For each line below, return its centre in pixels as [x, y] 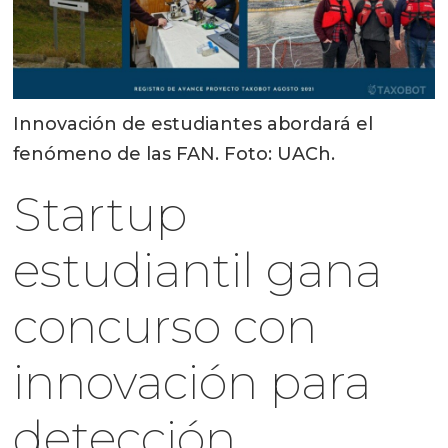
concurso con [165, 326]
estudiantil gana [198, 270]
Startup [100, 214]
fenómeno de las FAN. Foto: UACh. [174, 153]
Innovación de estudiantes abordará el [193, 123]
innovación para [192, 382]
